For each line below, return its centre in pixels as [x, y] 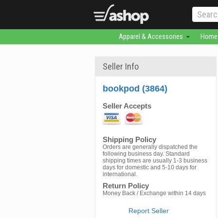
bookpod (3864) [135, 89]
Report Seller [149, 211]
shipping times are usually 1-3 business [155, 161]
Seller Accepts [127, 106]
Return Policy [126, 186]
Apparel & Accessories [151, 36]
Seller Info [121, 66]
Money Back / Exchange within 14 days [154, 193]
